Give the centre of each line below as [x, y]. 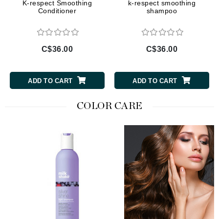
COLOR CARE [109, 106]
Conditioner [57, 11]
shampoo [162, 11]
